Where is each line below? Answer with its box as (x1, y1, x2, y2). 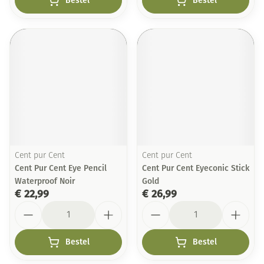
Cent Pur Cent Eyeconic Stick (142, 163, 249, 173)
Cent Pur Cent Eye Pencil (15, 163, 107, 173)
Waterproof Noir (15, 176, 75, 186)
